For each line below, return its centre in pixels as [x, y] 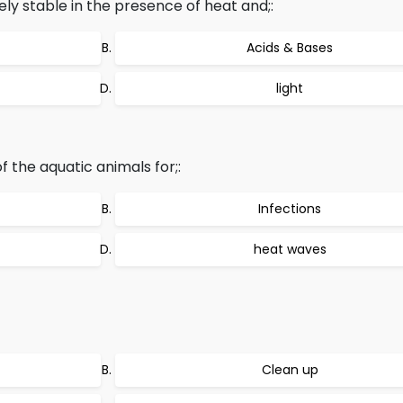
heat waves [290, 249]
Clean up [290, 370]
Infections [290, 209]
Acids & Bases [290, 48]
